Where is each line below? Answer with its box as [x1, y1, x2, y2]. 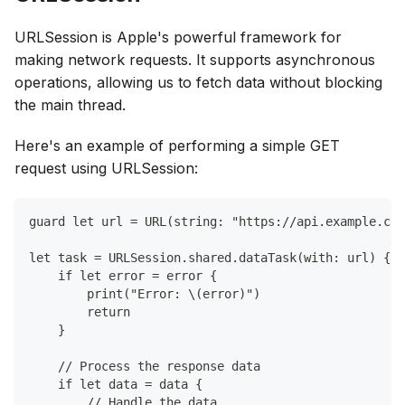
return [29, 304, 130, 319]
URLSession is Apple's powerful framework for [14, 27, 342, 46]
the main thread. [14, 95, 126, 114]
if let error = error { [29, 268, 217, 283]
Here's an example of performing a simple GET [14, 136, 340, 155]
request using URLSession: [14, 158, 198, 177]
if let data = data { [29, 376, 202, 391]
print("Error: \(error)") [29, 286, 260, 301]
